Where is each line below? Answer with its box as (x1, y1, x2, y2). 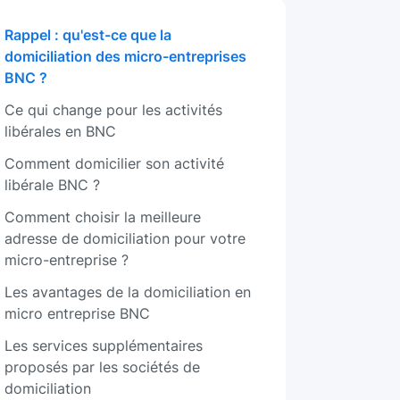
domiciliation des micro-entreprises (4, 47, 247, 65)
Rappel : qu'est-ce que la (4, 26, 172, 44)
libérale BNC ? (4, 176, 101, 194)
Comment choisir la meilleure (4, 208, 202, 226)
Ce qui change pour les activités (4, 101, 223, 119)
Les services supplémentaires (4, 337, 204, 354)
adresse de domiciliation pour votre (4, 229, 246, 247)
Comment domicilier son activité (4, 154, 225, 172)
